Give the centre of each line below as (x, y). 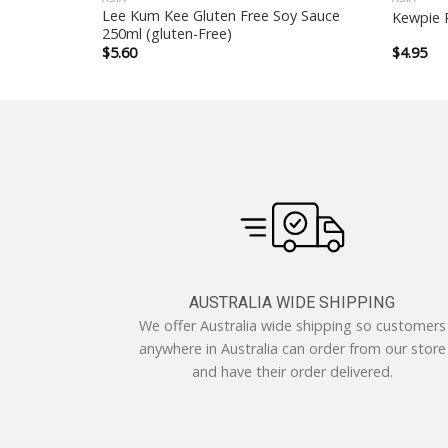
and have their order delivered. (292, 372)
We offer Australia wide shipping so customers (292, 326)
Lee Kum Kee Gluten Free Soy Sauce (220, 15)
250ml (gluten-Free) (166, 33)
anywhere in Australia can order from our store (292, 349)
